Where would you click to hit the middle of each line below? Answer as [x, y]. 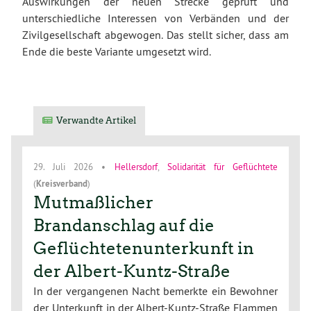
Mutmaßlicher [93, 202]
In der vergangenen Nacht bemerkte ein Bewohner [155, 291]
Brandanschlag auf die [124, 225]
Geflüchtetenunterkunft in [144, 248]
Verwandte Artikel [96, 120]
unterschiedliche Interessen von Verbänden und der [155, 18]
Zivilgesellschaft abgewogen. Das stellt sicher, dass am [155, 34]
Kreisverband [62, 183]
